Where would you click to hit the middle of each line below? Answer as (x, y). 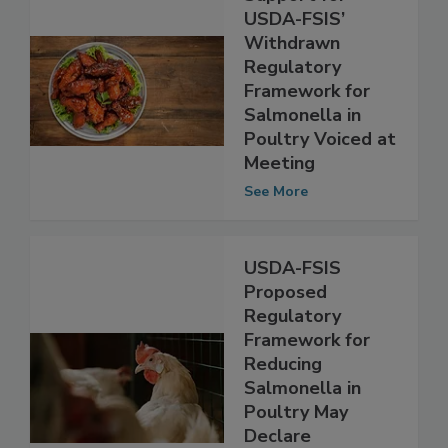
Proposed (285, 333)
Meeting (279, 204)
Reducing (283, 405)
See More (276, 233)
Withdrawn (292, 84)
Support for (295, 36)
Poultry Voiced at (320, 180)
